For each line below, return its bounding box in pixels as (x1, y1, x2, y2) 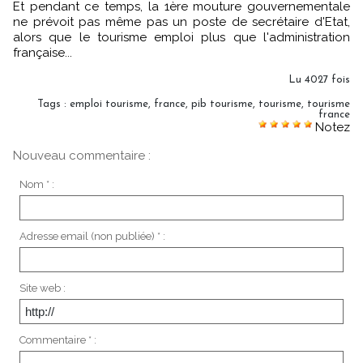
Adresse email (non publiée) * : (19, 230, 165, 243)
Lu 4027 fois (288, 75, 350, 86)
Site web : (19, 282, 66, 295)
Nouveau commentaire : (13, 148, 151, 164)
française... (13, 45, 72, 61)
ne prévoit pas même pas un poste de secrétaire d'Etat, (13, 15, 350, 30)
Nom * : (19, 178, 54, 191)
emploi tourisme (70, 99, 148, 110)
